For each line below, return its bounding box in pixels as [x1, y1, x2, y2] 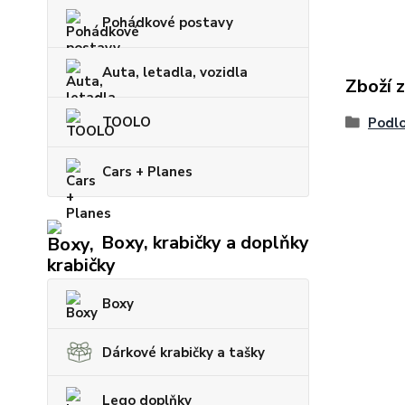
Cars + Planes [102, 163, 193, 182]
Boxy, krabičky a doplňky [101, 230, 309, 255]
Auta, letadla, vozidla [102, 63, 248, 82]
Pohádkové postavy [102, 14, 233, 33]
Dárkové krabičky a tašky [102, 343, 265, 362]
